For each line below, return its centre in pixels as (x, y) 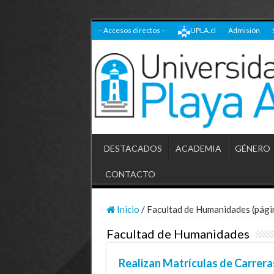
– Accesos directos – (131, 30)
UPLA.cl (203, 30)
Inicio (127, 209)
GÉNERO (252, 148)
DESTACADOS (133, 148)
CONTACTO (130, 174)
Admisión (244, 30)
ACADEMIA (198, 148)
